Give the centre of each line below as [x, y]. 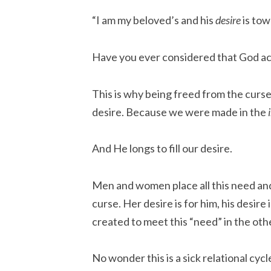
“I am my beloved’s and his [154, 20]
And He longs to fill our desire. [162, 149]
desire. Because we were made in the [180, 112]
